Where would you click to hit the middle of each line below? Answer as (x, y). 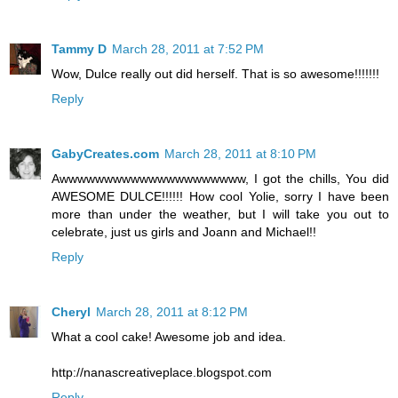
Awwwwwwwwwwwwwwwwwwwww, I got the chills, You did (220, 179)
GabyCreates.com (105, 154)
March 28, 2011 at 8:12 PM (172, 312)
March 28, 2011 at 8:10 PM (240, 154)
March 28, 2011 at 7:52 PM (188, 49)
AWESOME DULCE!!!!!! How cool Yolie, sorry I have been (220, 197)
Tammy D (79, 49)
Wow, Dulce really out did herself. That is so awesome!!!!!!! (215, 74)
